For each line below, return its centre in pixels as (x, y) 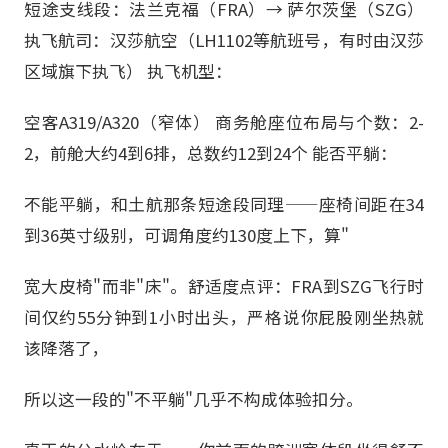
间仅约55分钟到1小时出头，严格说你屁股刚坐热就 (224, 317)
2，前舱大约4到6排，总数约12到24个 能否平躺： (210, 152)
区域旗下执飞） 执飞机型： (128, 70)
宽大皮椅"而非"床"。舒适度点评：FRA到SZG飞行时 (224, 286)
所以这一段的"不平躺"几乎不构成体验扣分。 (193, 399)
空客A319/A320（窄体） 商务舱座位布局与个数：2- (224, 121)
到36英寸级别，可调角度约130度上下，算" (186, 234)
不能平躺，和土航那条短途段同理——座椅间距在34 (224, 203)
